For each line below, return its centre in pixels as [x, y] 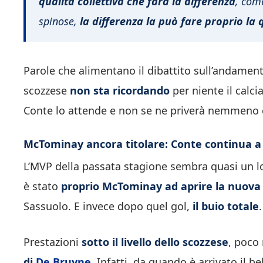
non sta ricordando [120, 91]
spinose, [58, 21]
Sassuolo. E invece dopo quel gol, [108, 206]
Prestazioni [53, 242]
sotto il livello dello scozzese [155, 242]
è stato [42, 186]
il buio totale [226, 206]
